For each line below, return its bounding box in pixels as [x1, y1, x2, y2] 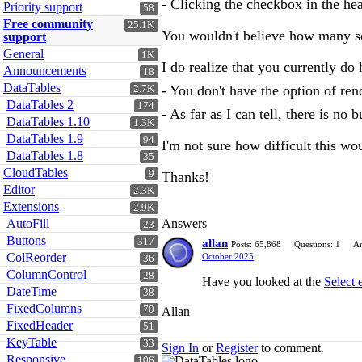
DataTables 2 [6, 98, 74, 112]
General [3, 47, 44, 61]
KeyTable [6, 335, 57, 349]
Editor [3, 183, 35, 196]
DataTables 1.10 [6, 115, 90, 128]
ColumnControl [6, 267, 86, 281]
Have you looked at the [202, 275, 324, 288]
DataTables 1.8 [6, 149, 83, 162]
